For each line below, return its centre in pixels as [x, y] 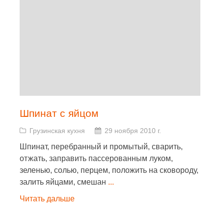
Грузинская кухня [57, 131]
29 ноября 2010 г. [133, 131]
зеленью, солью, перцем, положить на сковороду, [109, 170]
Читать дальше [47, 199]
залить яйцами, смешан [64, 182]
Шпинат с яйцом [59, 113]
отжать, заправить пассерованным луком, [96, 158]
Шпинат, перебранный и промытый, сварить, [101, 147]
